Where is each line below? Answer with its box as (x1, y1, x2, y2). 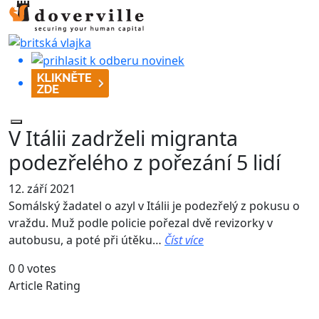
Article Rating (9, 278, 80, 294)
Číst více (164, 232, 204, 249)
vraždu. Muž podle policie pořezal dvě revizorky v (9, 215, 273, 231)
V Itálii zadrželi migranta (9, 124, 238, 152)
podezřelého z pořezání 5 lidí (9, 148, 281, 177)
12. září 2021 (9, 181, 75, 197)
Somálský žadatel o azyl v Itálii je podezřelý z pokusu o (9, 198, 300, 214)
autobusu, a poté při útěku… (9, 232, 164, 249)
